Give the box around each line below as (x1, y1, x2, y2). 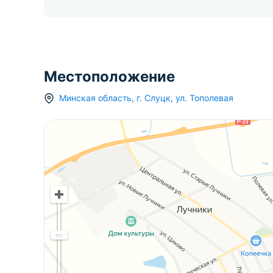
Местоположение (44, 68, 175, 86)
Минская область (59, 93, 132, 104)
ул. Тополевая (175, 93, 233, 104)
